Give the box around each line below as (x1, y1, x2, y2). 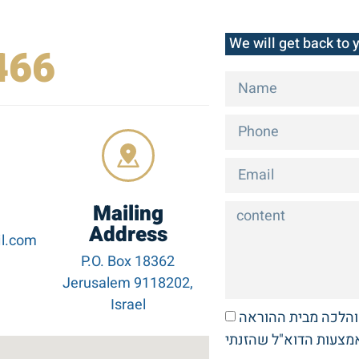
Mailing (92, 199, 163, 230)
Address (88, 220, 167, 251)
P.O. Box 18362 (81, 251, 175, 273)
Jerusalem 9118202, (63, 272, 194, 295)
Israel (110, 294, 146, 317)
